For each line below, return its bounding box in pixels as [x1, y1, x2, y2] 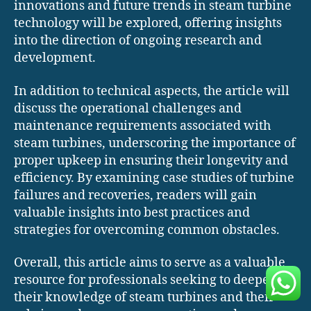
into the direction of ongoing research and [14, 33, 262, 49]
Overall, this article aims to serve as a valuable [14, 255, 285, 271]
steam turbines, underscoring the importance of [14, 135, 296, 151]
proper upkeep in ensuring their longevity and [14, 152, 288, 169]
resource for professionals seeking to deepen [14, 272, 278, 289]
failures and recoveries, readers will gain [14, 187, 257, 203]
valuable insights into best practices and [14, 204, 250, 221]
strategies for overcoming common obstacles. [14, 221, 280, 238]
